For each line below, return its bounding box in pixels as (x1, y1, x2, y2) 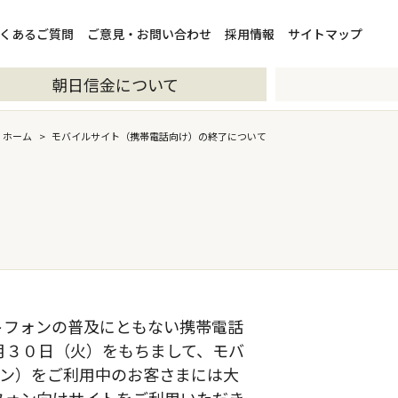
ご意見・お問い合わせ (87, 25, 211, 43)
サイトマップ (288, 25, 362, 43)
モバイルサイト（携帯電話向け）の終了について (52, 129, 267, 143)
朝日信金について (52, 72, 179, 96)
